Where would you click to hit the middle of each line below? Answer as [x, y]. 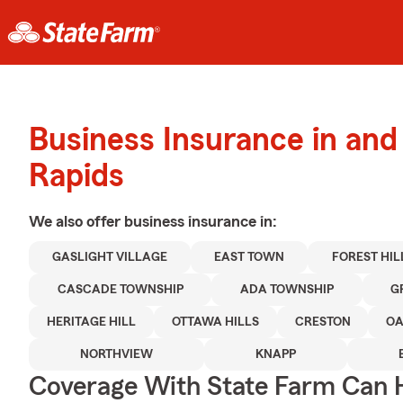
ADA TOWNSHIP [287, 290]
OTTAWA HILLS [215, 322]
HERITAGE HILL [91, 322]
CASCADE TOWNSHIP [120, 290]
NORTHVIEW [116, 354]
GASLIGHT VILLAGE [110, 257]
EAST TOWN [250, 257]
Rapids [76, 176]
